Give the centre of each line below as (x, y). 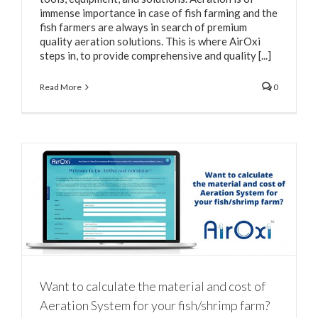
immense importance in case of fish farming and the (159, 12)
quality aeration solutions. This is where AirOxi (150, 41)
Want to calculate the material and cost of (153, 286)
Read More (61, 87)
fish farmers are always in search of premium (143, 27)
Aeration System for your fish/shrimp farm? (155, 305)
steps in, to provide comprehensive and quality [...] (155, 55)
